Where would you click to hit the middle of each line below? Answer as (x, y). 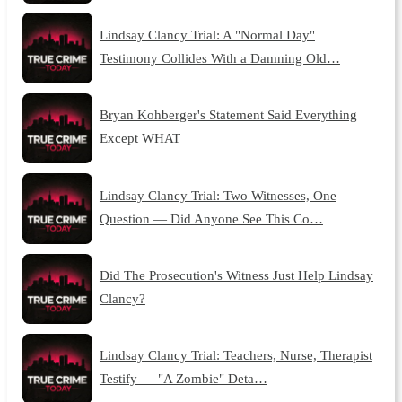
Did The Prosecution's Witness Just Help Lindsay (236, 275)
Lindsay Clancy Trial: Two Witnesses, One (218, 195)
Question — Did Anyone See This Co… (211, 218)
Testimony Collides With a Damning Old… (219, 57)
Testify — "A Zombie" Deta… (183, 379)
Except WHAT (140, 138)
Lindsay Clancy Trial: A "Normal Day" (207, 34)
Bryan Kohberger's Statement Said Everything (228, 115)
